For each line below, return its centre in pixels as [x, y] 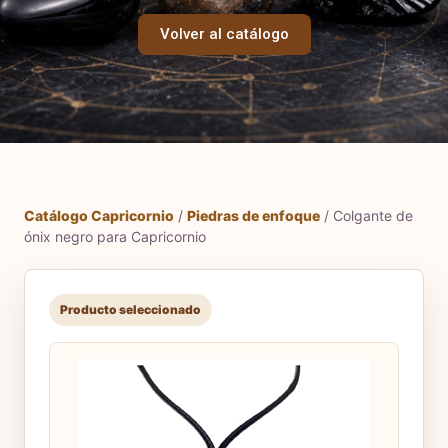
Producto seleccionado [130, 309]
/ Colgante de [366, 215]
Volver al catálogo [224, 33]
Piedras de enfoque [253, 215]
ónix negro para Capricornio [115, 236]
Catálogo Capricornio [99, 215]
